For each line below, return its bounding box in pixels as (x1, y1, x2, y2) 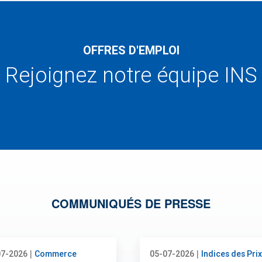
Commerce (35, 249, 77, 259)
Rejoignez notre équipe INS (5, 63, 257, 88)
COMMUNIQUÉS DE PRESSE (51, 195, 211, 212)
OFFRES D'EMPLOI (82, 43, 180, 58)
